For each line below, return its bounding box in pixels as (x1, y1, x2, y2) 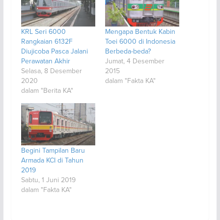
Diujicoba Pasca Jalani (21, 46, 88, 56)
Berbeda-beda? (105, 46, 151, 56)
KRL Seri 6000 (21, 26, 66, 36)
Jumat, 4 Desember (105, 55, 165, 66)
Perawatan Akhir (21, 55, 70, 66)
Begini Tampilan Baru (21, 145, 85, 156)
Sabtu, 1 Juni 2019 (21, 175, 76, 185)
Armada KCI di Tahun (21, 155, 83, 165)
